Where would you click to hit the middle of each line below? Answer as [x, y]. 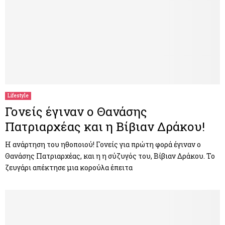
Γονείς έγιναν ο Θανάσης [76, 111]
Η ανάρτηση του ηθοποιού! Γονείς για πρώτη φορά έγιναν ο [103, 144]
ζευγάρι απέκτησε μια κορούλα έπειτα [69, 167]
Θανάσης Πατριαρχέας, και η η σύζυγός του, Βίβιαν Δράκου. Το [110, 156]
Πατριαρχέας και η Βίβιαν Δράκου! [105, 126]
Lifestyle [18, 95]
